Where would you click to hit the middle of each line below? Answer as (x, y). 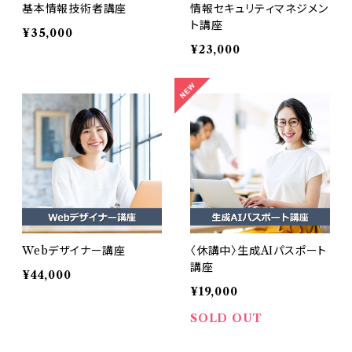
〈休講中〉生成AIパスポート (259, 251)
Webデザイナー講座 (74, 251)
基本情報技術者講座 (75, 9)
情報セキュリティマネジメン (259, 9)
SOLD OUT (226, 319)
